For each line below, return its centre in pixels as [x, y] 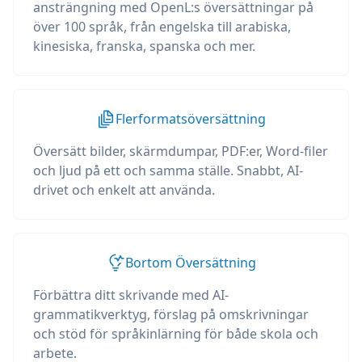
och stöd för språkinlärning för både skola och [176, 334]
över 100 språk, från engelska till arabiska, [162, 27]
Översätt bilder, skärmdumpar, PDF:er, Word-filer [181, 151]
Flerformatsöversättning [191, 119]
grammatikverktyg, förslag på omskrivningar [171, 314]
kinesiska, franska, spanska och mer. [144, 46]
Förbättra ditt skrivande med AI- [131, 295]
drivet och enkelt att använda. [124, 190]
